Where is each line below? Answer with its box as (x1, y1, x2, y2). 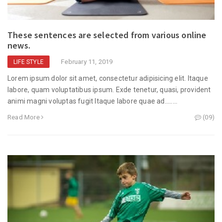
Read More (7, 113, 41, 121)
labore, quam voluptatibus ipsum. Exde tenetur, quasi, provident (7, 86, 211, 94)
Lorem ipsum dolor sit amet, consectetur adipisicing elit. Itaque (7, 74, 208, 83)
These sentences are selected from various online (7, 29, 207, 41)
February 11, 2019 (61, 58, 113, 66)
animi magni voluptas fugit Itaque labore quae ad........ (7, 97, 178, 106)
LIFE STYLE (13, 58, 44, 66)
